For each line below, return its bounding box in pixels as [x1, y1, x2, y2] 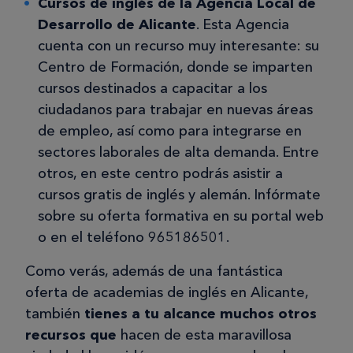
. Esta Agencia [196, 15, 289, 33]
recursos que [25, 325, 117, 344]
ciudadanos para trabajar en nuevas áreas [38, 100, 313, 118]
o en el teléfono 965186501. [38, 228, 229, 246]
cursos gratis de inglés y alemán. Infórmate [38, 185, 321, 203]
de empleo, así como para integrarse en [38, 121, 302, 139]
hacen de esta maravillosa [117, 325, 292, 344]
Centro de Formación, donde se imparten [38, 58, 313, 76]
